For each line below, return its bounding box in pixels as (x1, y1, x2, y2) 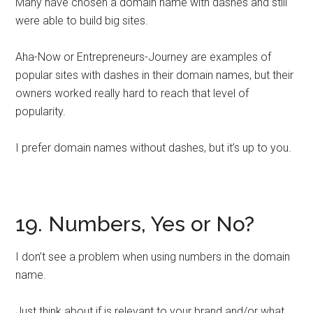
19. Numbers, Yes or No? (15, 212, 255, 236)
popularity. (15, 105, 66, 118)
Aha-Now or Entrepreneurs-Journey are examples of (15, 50, 272, 64)
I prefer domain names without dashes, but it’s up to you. (15, 141, 292, 154)
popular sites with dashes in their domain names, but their (15, 68, 294, 82)
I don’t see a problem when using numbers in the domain (15, 250, 291, 263)
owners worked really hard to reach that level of (15, 87, 249, 100)
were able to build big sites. (15, 14, 149, 27)
